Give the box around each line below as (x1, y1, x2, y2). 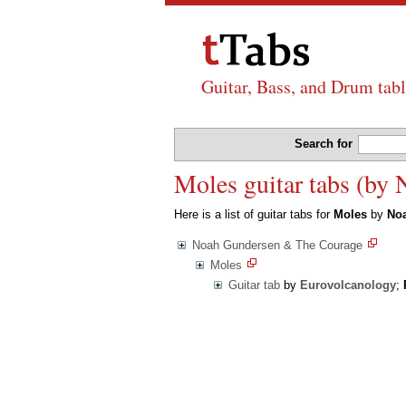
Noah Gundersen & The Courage (192, 238, 362, 253)
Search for (294, 137, 356, 150)
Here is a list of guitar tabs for (174, 208, 333, 222)
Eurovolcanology (300, 278, 396, 293)
